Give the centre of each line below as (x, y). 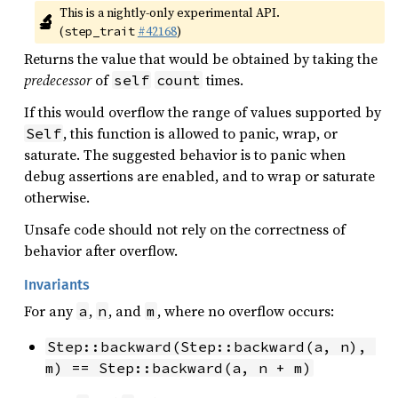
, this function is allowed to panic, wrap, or (200, 133)
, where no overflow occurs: (246, 311)
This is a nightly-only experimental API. (169, 12)
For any (50, 311)
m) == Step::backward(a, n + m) (179, 368)
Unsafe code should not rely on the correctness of (185, 229)
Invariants (57, 285)
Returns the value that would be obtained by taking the (201, 59)
